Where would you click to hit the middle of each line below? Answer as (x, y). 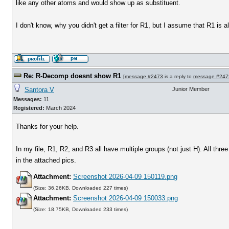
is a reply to (178, 76)
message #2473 (144, 76)
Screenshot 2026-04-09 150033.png (126, 198)
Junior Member (191, 89)
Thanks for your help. (48, 127)
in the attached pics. (46, 160)
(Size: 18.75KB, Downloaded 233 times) (81, 209)
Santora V (39, 90)
